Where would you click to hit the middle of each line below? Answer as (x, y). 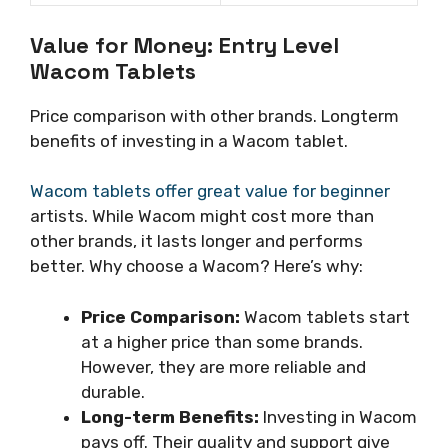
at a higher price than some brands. (222, 341)
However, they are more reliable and (223, 366)
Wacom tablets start (325, 316)
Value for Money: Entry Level (184, 44)
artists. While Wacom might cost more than (202, 216)
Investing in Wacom (338, 416)
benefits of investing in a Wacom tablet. (189, 140)
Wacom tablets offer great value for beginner (210, 191)
